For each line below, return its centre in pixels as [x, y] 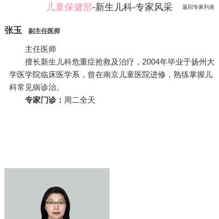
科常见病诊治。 [36, 87]
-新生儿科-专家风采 [133, 7]
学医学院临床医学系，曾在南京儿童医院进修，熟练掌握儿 [111, 74]
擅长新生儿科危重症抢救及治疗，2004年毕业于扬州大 [120, 62]
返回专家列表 [199, 7]
